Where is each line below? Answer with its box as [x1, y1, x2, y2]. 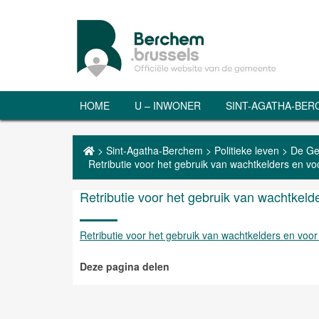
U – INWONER [135, 98, 201, 113]
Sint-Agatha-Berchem [106, 143, 203, 157]
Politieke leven [214, 143, 279, 157]
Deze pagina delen [80, 259, 169, 274]
